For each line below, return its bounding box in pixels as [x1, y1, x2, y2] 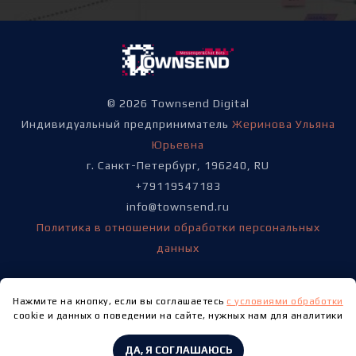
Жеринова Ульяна [231, 118, 335, 131]
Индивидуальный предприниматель [21, 118, 232, 131]
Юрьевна [152, 138, 204, 152]
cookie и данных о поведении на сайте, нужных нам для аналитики [14, 310, 342, 322]
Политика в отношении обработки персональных [36, 221, 320, 234]
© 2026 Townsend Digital [106, 97, 250, 110]
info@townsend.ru [126, 200, 230, 214]
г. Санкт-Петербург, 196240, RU [87, 159, 269, 172]
